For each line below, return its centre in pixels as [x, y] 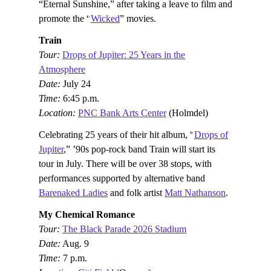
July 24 [77, 83]
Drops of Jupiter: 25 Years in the [124, 54]
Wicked [105, 18]
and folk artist [136, 192]
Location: [58, 113]
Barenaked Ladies [73, 192]
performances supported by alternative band [122, 178]
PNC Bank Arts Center [122, 113]
